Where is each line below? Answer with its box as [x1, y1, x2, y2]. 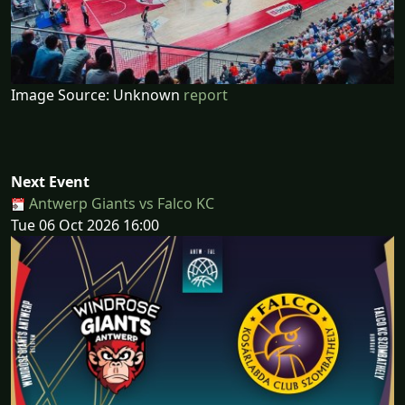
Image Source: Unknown [11, 84, 184, 105]
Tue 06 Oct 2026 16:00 [11, 214, 159, 235]
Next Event [11, 171, 89, 192]
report [184, 84, 228, 105]
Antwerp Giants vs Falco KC [25, 193, 214, 213]
